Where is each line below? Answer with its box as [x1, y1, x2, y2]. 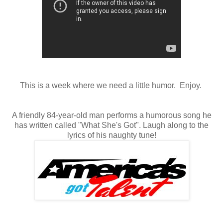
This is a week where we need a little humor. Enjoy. [19, 81, 204, 90]
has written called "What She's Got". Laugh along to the [14, 120, 209, 129]
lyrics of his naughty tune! [67, 130, 156, 139]
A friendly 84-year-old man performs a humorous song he [11, 111, 212, 119]
